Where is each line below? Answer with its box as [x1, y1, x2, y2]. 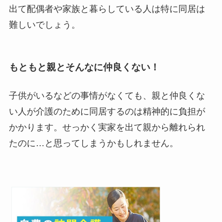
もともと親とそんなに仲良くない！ [8, 61, 160, 72]
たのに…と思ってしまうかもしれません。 [8, 138, 178, 149]
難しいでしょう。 [8, 20, 80, 30]
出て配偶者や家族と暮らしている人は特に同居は [8, 4, 205, 14]
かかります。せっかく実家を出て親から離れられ [8, 122, 205, 133]
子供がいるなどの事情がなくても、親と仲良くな [8, 91, 205, 101]
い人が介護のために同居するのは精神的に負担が [8, 107, 205, 117]
